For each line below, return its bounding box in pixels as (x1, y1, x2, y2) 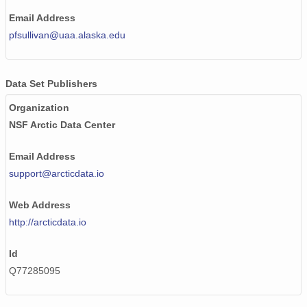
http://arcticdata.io (9, 217, 86, 228)
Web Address (9, 199, 71, 211)
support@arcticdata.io (9, 168, 104, 180)
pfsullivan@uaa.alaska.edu (9, 29, 125, 41)
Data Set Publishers (5, 78, 97, 90)
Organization (9, 102, 69, 114)
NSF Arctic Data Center (9, 119, 115, 131)
